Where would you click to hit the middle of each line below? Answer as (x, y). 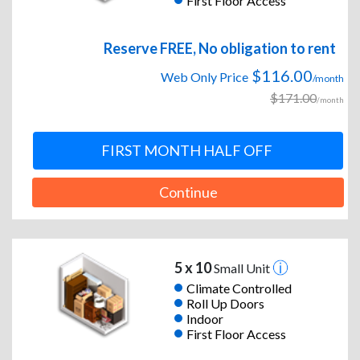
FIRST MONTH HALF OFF (187, 151)
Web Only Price (205, 77)
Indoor (205, 318)
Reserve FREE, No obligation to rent (220, 49)
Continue (188, 192)
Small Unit (241, 268)
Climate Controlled (239, 288)
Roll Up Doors (225, 303)
